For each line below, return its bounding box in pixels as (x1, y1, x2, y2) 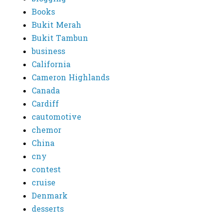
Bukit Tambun (32, 33, 88, 45)
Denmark (32, 191, 68, 202)
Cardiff (32, 99, 59, 110)
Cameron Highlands (32, 73, 109, 84)
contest (32, 164, 61, 176)
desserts (32, 204, 64, 216)
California (32, 59, 71, 71)
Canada (32, 86, 60, 97)
